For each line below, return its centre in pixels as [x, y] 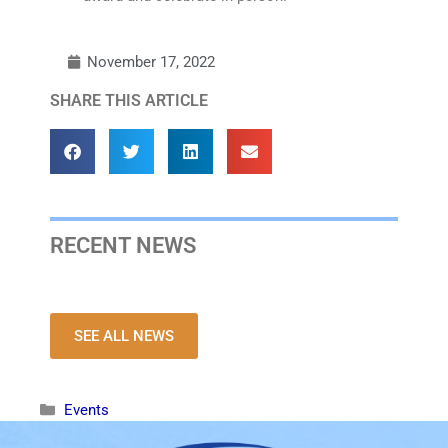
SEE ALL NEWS [124, 335]
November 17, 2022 [151, 61]
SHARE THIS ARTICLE [129, 100]
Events [86, 409]
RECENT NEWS [123, 245]
